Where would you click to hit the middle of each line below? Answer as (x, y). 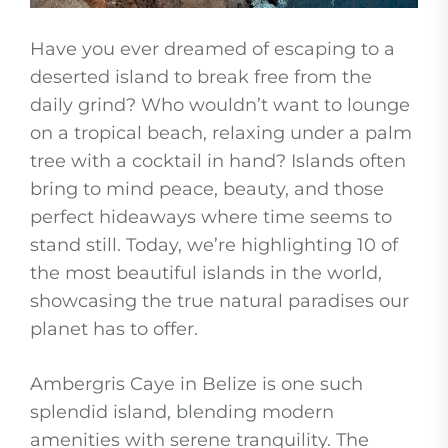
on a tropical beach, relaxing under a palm (221, 132)
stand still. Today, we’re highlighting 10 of (214, 244)
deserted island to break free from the (201, 76)
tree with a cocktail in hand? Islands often (218, 160)
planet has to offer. (114, 328)
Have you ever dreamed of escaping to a (212, 48)
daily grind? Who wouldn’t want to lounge (220, 104)
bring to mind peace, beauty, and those (207, 188)
